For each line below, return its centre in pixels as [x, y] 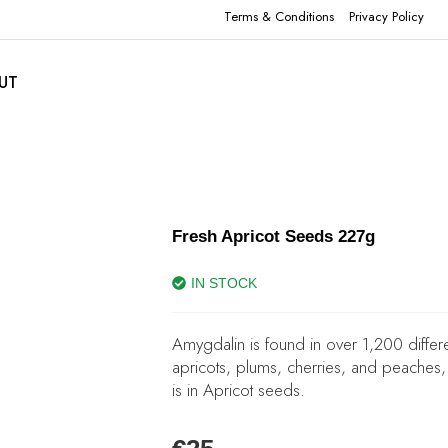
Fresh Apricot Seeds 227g [273, 236]
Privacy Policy [386, 16]
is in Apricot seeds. [238, 390]
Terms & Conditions [279, 16]
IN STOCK [224, 283]
